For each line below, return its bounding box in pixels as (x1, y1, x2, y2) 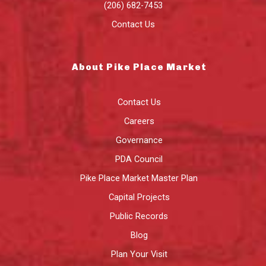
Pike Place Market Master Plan (80, 172, 198, 183)
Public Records (110, 210, 168, 221)
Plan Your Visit (110, 248, 167, 259)
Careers (123, 115, 154, 126)
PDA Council (115, 153, 163, 164)
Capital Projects (108, 191, 170, 202)
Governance (115, 134, 163, 145)
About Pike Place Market (71, 61, 207, 72)
